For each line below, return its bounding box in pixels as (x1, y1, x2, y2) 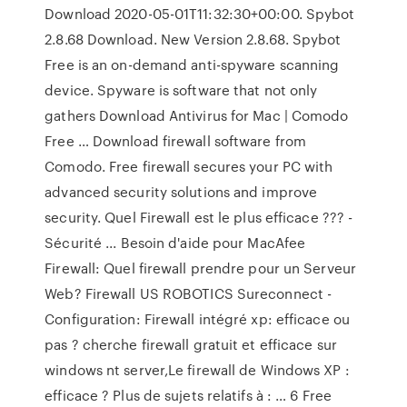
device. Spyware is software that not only (45, 80, 318, 100)
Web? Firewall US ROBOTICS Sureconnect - (45, 283, 333, 303)
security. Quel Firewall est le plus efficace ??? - (45, 207, 353, 227)
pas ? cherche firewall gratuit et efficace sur (45, 334, 337, 354)
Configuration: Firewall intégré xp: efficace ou (45, 309, 350, 329)
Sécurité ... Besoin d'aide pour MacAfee (45, 233, 306, 253)
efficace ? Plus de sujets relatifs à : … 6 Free (45, 385, 332, 405)
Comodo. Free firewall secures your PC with (45, 156, 333, 176)
